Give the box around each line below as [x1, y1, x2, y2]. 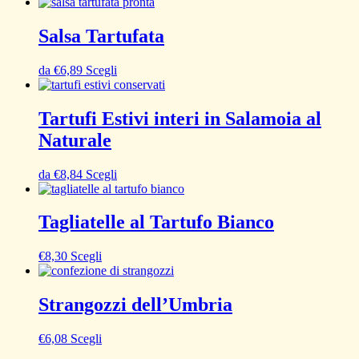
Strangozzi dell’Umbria [38, 294, 232, 316]
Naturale [38, 129, 111, 151]
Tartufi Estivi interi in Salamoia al [38, 107, 321, 129]
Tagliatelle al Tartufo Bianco [38, 212, 274, 233]
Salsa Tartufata [38, 25, 164, 46]
